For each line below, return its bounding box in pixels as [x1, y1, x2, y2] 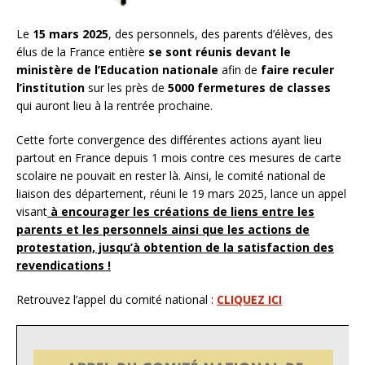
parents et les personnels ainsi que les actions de [16, 222, 310, 238]
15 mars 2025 [33, 26, 108, 42]
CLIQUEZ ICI [217, 292, 282, 308]
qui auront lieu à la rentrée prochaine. [16, 98, 213, 114]
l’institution [16, 80, 85, 96]
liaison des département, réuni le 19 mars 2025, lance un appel [16, 186, 346, 202]
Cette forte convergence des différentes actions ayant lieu [16, 132, 322, 148]
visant [16, 204, 47, 220]
